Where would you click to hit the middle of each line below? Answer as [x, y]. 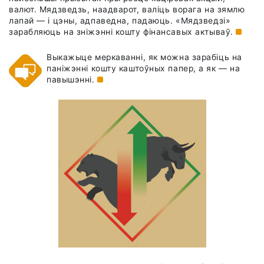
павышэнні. [72, 80]
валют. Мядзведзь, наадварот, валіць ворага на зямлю [127, 10]
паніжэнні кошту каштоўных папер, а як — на [143, 69]
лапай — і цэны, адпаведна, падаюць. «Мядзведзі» [120, 21]
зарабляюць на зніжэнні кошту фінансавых [102, 32]
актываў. [216, 32]
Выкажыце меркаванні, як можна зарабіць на [144, 57]
